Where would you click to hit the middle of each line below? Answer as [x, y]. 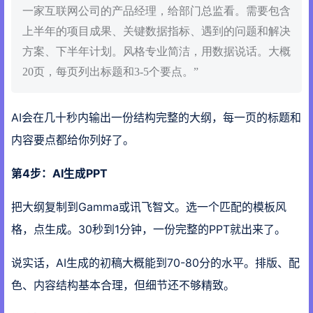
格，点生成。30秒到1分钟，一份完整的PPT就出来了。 [148, 229]
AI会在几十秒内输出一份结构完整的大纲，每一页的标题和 [156, 117]
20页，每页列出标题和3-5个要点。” [110, 71]
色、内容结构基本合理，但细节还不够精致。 [123, 285]
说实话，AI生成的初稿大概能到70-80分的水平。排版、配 [155, 262]
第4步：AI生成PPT [59, 173]
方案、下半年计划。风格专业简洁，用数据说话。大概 [156, 51]
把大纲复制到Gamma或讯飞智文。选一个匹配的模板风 [149, 206]
